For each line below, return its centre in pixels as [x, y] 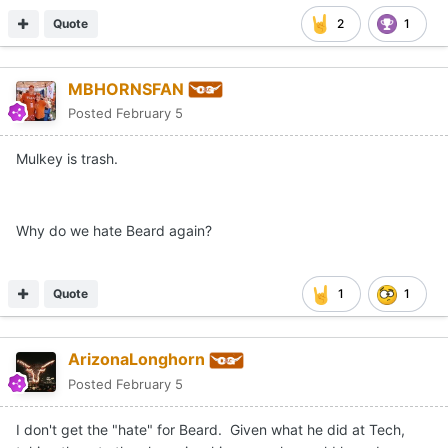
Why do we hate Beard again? [116, 231]
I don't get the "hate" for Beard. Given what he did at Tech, [210, 430]
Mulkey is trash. [67, 159]
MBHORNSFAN [126, 88]
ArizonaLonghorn [136, 359]
